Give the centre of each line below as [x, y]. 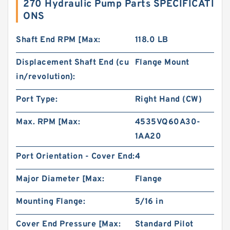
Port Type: [37, 100]
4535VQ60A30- [168, 122]
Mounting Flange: [51, 202]
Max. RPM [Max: [48, 122]
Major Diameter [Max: [60, 179]
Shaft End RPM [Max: [58, 40]
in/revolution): [46, 77]
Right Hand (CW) [168, 100]
